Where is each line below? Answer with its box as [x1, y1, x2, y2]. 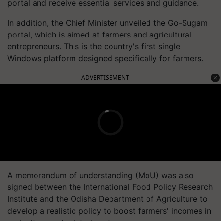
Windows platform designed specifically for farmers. [7, 53, 203, 63]
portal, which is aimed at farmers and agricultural [7, 29, 191, 39]
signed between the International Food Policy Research [7, 182, 213, 192]
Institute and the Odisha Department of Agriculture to [7, 193, 208, 204]
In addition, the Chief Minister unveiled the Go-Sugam [7, 17, 208, 28]
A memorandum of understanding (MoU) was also [7, 170, 194, 180]
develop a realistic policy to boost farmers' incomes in [7, 205, 211, 216]
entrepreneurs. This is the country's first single [7, 41, 180, 51]
